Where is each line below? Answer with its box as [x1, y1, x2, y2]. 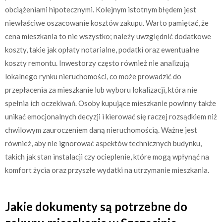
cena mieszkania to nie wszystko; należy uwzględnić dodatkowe [5, 32, 211, 41]
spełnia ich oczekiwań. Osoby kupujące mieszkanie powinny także [5, 99, 216, 108]
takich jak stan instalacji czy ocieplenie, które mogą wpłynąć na [5, 152, 209, 162]
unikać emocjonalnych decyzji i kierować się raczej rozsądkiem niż [5, 112, 217, 121]
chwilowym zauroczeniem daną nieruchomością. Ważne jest [5, 125, 197, 135]
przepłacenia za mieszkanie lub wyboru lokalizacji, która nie [5, 85, 197, 95]
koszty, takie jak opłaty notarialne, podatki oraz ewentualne [5, 45, 199, 55]
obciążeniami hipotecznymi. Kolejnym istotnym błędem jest [5, 5, 196, 14]
